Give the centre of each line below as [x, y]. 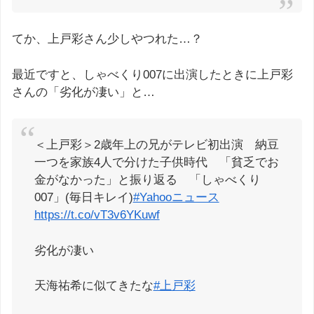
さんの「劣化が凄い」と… [83, 92]
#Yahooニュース [176, 197]
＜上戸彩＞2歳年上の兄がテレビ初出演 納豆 [156, 145]
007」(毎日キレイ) [83, 197]
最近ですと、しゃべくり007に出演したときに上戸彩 [152, 74]
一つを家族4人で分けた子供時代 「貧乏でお [156, 162]
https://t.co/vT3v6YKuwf [97, 215]
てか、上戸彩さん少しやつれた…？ [107, 39]
